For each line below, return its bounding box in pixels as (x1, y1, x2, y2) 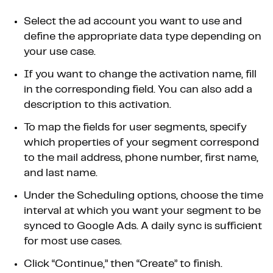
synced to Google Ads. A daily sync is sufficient (24, 221, 262, 232)
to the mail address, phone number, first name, (24, 152, 258, 164)
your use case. (24, 46, 96, 58)
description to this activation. (24, 99, 171, 111)
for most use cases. (24, 236, 122, 247)
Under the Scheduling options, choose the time (24, 190, 263, 202)
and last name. (24, 168, 97, 179)
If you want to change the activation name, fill (24, 69, 257, 80)
